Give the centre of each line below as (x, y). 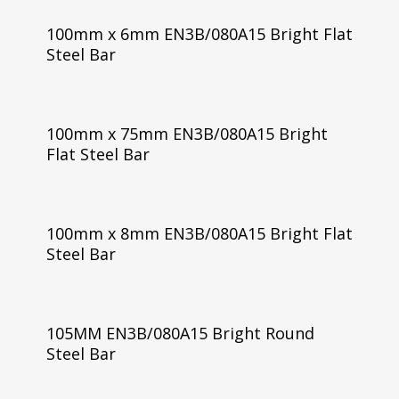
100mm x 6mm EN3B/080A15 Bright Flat (199, 34)
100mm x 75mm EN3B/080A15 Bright (187, 133)
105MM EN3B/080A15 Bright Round (180, 333)
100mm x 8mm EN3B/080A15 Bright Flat (199, 233)
